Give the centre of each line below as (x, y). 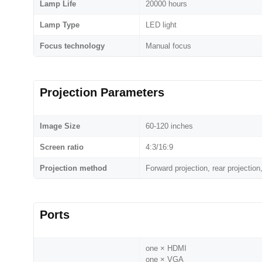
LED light (161, 25)
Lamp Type (60, 25)
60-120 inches (169, 126)
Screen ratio (62, 147)
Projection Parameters (102, 93)
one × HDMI (166, 249)
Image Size (60, 126)
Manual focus (168, 46)
